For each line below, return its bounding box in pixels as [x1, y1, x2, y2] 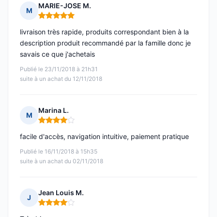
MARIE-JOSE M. [38, 1, 91, 10]
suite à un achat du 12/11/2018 [20, 75, 102, 83]
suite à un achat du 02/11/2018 [20, 157, 103, 165]
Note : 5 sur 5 [38, 15, 84, 24]
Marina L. [38, 106, 69, 115]
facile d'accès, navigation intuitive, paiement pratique [20, 132, 189, 141]
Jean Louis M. [38, 188, 84, 197]
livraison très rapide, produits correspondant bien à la [20, 28, 189, 36]
